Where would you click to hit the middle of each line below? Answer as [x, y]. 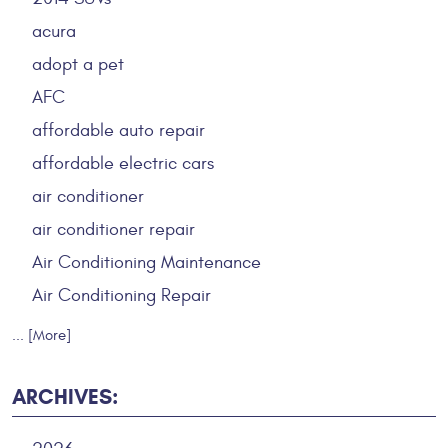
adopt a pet [78, 64]
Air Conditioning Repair [121, 295]
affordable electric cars [123, 163]
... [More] [41, 335]
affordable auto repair [118, 130]
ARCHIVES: [65, 396]
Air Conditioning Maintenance [146, 262]
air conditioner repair [113, 229]
